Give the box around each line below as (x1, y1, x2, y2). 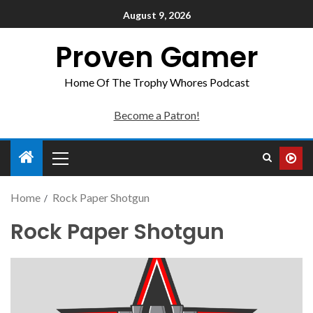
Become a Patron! (113, 108, 200, 122)
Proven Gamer (54, 38, 259, 77)
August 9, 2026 (122, 9, 191, 22)
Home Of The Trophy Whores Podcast (64, 75, 249, 89)
